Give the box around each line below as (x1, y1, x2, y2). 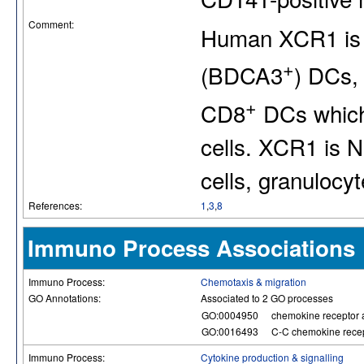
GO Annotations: (28, 291, 103, 305)
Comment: (28, 17, 76, 31)
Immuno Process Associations (28, 232, 355, 264)
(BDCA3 (201, 58, 283, 92)
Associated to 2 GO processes (201, 291, 333, 305)
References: (28, 198, 84, 212)
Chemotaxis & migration (201, 275, 306, 288)
